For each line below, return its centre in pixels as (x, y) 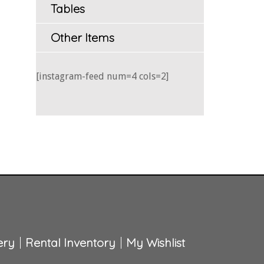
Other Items (82, 37)
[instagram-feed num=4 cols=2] (102, 76)
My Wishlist (155, 242)
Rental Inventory (70, 242)
